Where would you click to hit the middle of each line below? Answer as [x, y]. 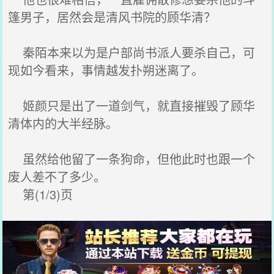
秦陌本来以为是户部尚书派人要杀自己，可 [132, 52]
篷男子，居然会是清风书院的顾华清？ [112, 17]
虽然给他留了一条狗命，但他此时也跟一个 [132, 159]
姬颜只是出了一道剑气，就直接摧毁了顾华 [132, 106]
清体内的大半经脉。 [63, 123]
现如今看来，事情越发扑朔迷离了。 [106, 70]
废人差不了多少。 [57, 176]
